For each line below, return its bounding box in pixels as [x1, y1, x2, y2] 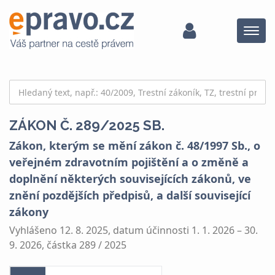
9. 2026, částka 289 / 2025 [9, 238, 126, 252]
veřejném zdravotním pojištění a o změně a [9, 155, 249, 169]
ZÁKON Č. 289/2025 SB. [9, 117, 165, 133]
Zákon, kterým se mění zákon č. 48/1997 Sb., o [9, 138, 260, 153]
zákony [9, 204, 48, 219]
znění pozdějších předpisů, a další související [9, 188, 250, 203]
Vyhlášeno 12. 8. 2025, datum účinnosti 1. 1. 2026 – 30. [9, 223, 258, 237]
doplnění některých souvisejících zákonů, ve [9, 171, 251, 186]
